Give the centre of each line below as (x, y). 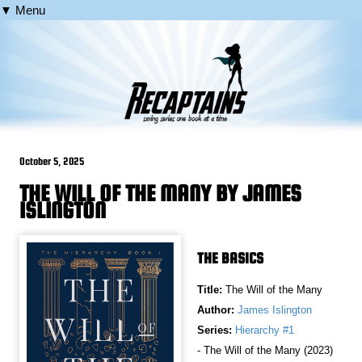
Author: (216, 310)
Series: (215, 330)
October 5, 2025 (52, 162)
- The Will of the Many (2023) (265, 351)
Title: (211, 290)
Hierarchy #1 (265, 330)
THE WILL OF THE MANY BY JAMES (161, 194)
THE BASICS (230, 259)
